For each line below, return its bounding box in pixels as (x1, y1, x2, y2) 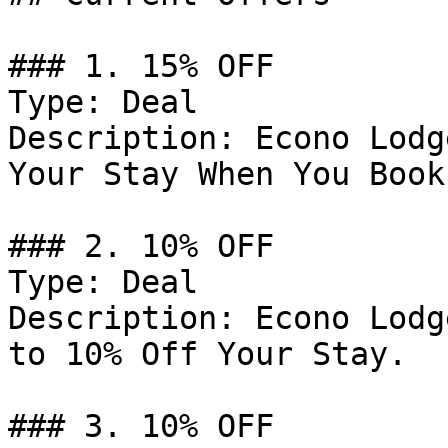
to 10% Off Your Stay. (8, 336, 407, 372)
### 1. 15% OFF (8, 48, 274, 84)
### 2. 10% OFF (8, 228, 274, 264)
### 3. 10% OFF (8, 408, 274, 444)
